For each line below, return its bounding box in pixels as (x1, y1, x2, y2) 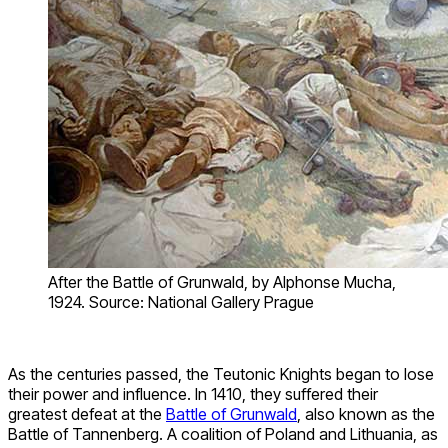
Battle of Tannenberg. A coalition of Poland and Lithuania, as (8, 424, 438, 445)
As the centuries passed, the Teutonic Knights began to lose (8, 364, 434, 385)
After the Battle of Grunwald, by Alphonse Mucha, (48, 272, 396, 293)
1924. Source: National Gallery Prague (48, 292, 314, 313)
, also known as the (297, 404, 435, 425)
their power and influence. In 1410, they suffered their (8, 384, 378, 405)
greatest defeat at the (8, 404, 166, 425)
